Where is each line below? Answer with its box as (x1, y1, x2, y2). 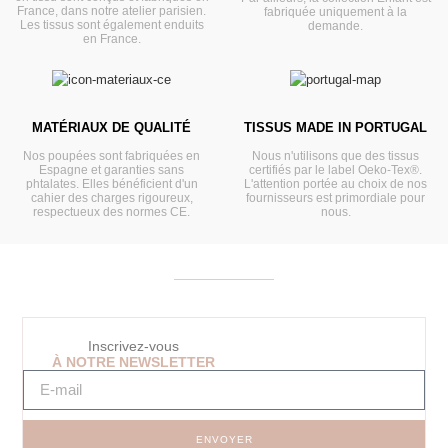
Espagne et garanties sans (39, 163, 185, 178)
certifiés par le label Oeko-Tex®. (249, 163, 423, 178)
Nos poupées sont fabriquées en (23, 149, 201, 164)
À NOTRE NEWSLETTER (51, 353, 215, 370)
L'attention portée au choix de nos (244, 177, 428, 192)
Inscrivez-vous (87, 337, 179, 354)
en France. (82, 31, 141, 46)
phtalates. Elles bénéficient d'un (25, 177, 198, 192)
